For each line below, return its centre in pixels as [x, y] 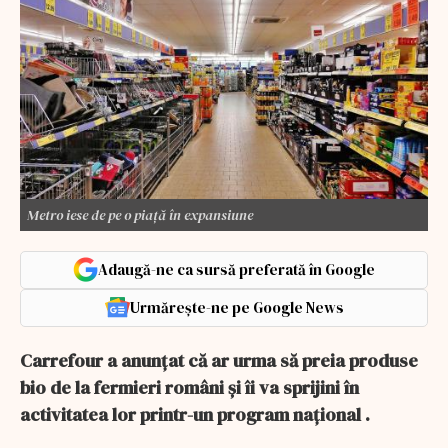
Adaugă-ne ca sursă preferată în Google [236, 269]
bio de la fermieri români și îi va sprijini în [189, 387]
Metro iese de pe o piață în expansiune [140, 214]
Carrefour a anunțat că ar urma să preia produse [219, 360]
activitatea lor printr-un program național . [195, 414]
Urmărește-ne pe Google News [236, 307]
